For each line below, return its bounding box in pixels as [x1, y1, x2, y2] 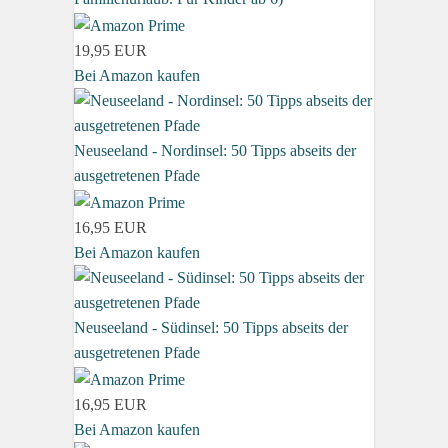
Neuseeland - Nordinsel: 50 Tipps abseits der [74, 142, 356, 160]
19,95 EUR [74, 42, 147, 60]
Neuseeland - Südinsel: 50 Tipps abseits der [74, 318, 348, 336]
